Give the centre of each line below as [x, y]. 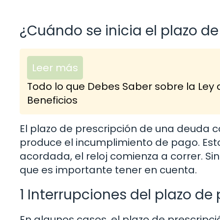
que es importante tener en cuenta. [108, 170]
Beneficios [52, 100]
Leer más [55, 68]
